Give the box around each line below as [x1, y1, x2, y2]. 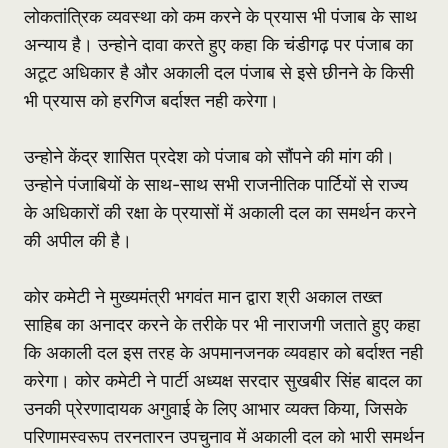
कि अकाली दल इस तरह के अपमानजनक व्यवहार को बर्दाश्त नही [24, 342, 423, 364]
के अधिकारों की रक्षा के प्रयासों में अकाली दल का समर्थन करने [24, 202, 416, 224]
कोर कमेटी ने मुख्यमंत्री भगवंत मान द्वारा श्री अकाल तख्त [24, 286, 382, 308]
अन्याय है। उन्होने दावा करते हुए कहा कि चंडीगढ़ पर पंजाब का [24, 34, 413, 56]
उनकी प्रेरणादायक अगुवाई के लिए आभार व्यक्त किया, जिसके [24, 398, 407, 420]
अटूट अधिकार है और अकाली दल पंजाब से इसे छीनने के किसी [24, 62, 414, 84]
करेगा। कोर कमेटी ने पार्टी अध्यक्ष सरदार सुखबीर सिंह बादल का [24, 370, 422, 392]
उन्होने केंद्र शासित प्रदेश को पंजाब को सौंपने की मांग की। [24, 146, 395, 168]
